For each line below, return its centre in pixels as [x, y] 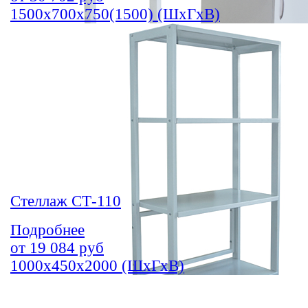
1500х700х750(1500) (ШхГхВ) [115, 14]
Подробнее [47, 230]
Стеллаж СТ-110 [66, 201]
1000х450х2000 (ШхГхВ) [97, 266]
